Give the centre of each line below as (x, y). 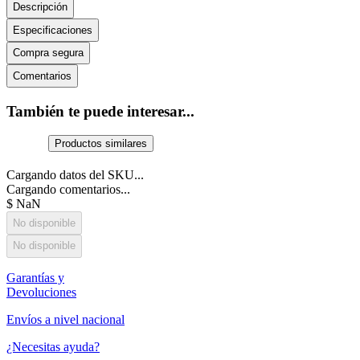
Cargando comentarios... (68, 190)
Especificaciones (53, 30)
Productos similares (101, 144)
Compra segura (48, 53)
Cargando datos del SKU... (75, 175)
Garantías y (35, 277)
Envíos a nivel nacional (65, 319)
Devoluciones (41, 292)
